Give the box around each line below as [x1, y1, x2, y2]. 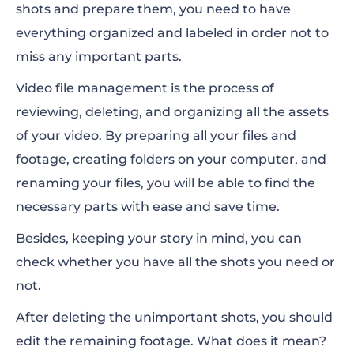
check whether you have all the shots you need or [16, 254, 335, 269]
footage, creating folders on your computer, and [16, 151, 326, 167]
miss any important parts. [16, 48, 185, 64]
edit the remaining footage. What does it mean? [16, 333, 330, 348]
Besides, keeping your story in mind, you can [16, 230, 302, 246]
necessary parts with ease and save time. [16, 198, 283, 214]
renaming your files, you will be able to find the [16, 175, 315, 190]
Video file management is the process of [16, 80, 274, 96]
